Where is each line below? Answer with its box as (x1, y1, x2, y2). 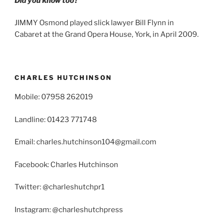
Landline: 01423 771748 (15, 115, 97, 124)
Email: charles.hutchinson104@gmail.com (15, 138, 156, 147)
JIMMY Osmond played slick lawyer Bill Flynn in (15, 18, 174, 28)
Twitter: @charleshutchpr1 (15, 183, 105, 192)
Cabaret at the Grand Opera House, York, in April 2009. (15, 30, 199, 39)
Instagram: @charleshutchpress (15, 205, 123, 214)
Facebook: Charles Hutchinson (15, 160, 118, 169)
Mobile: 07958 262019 (15, 93, 93, 102)
